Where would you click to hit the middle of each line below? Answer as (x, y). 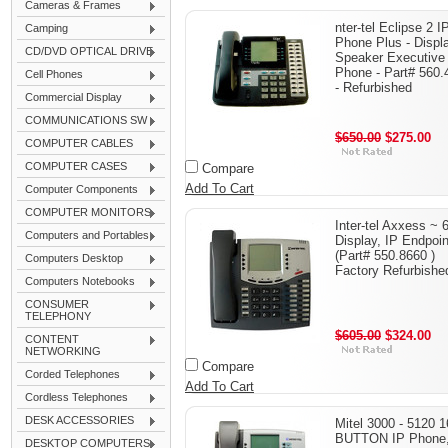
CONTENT (52, 339)
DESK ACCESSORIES (79, 420)
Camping (46, 28)
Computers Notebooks (80, 281)
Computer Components (81, 189)
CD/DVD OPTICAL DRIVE (89, 51)
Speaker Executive (390, 57)
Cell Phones (54, 74)
